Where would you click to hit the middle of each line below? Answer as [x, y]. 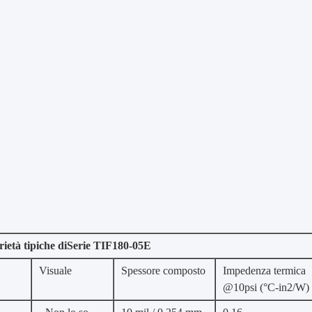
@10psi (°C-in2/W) [266, 287]
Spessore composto [163, 271]
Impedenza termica [264, 271]
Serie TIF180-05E [109, 245]
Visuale [55, 271]
